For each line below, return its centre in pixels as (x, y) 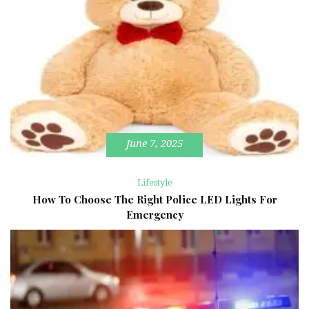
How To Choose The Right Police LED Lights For (154, 199)
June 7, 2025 (154, 144)
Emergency (154, 214)
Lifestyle (154, 182)
